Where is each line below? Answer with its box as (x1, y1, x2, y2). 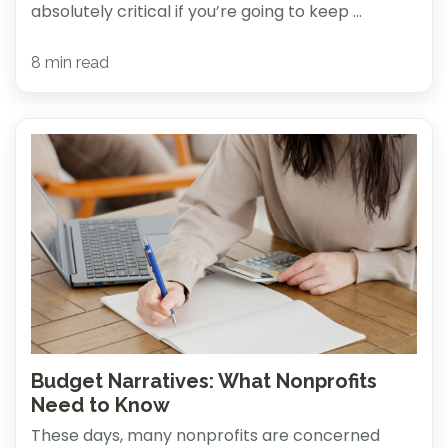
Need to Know (31, 392, 170, 417)
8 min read (31, 52, 109, 72)
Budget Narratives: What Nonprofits (31, 368, 377, 393)
